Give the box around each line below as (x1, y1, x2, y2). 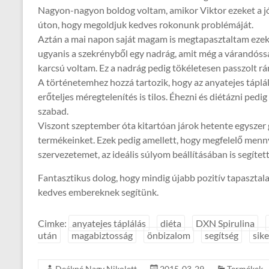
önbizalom (147, 229, 190, 241)
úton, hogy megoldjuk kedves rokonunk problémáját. (38, 19, 253, 31)
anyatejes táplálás (72, 217, 146, 229)
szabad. (38, 105, 68, 117)
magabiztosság (71, 229, 133, 241)
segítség (205, 229, 238, 241)
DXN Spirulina (196, 217, 255, 229)
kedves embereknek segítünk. (38, 186, 159, 198)
